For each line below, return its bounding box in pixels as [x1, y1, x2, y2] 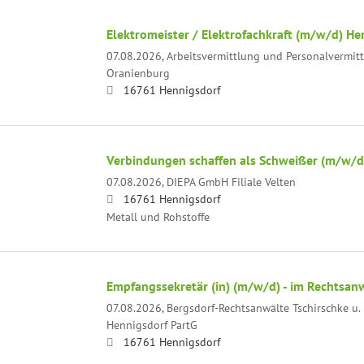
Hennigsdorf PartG [106, 316, 197, 332]
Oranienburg [106, 64, 170, 80]
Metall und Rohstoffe [106, 208, 210, 224]
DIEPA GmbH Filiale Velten [166, 173, 296, 189]
